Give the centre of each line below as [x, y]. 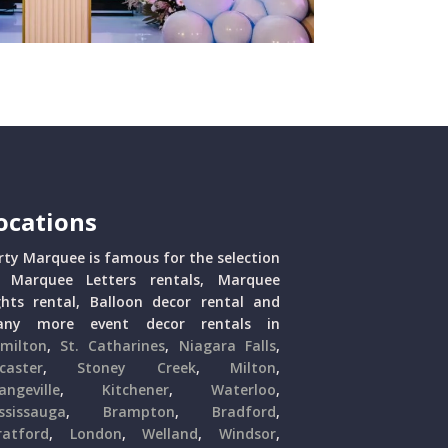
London [95, 434]
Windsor [247, 434]
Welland [170, 434]
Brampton [138, 412]
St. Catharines [113, 346]
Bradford [243, 412]
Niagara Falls [227, 346]
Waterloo [243, 390]
